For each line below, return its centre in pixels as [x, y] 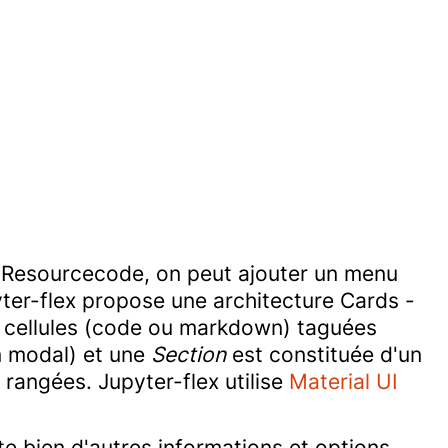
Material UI [343, 382]
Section [188, 355]
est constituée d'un [324, 355]
